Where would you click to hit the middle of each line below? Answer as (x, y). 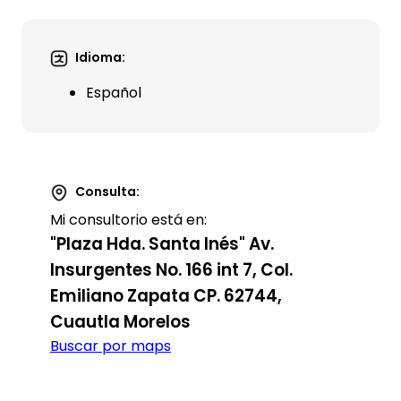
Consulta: (107, 192)
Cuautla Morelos (120, 322)
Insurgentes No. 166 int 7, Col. (171, 270)
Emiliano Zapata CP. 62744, (166, 296)
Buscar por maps (111, 346)
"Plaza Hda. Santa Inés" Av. (162, 244)
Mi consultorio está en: (128, 220)
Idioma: (100, 57)
